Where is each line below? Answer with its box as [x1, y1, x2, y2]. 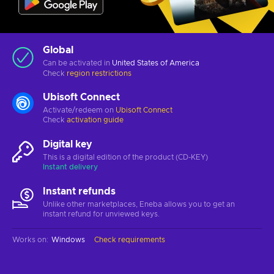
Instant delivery [43, 163, 98, 171]
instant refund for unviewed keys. [43, 210, 160, 218]
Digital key [43, 139, 92, 149]
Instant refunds [43, 186, 116, 196]
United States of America [112, 59, 199, 67]
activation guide [67, 116, 124, 124]
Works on [12, 235, 46, 243]
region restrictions [67, 69, 131, 77]
